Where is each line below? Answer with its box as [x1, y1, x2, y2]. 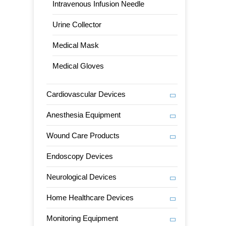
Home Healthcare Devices [46, 193, 134, 202]
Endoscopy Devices [46, 152, 114, 160]
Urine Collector [52, 20, 102, 29]
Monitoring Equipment [46, 214, 119, 222]
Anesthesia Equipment [46, 110, 121, 119]
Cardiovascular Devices [46, 90, 126, 98]
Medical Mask [52, 41, 99, 49]
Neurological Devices [46, 173, 117, 181]
